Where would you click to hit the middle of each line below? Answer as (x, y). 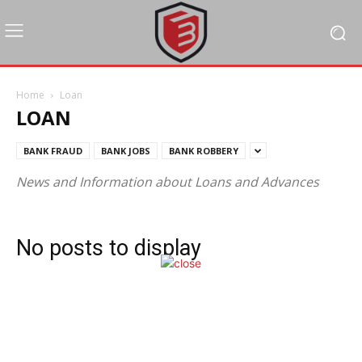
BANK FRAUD (53, 151)
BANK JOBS (126, 151)
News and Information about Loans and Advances (168, 182)
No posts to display (109, 248)
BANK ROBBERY (204, 151)
